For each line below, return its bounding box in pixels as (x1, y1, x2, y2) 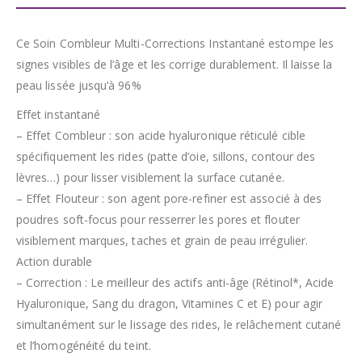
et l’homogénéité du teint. (16, 337, 151, 353)
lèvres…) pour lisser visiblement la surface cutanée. (16, 169, 284, 185)
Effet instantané (16, 106, 101, 122)
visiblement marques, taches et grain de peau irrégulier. (16, 232, 308, 248)
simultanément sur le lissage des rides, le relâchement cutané (16, 316, 342, 332)
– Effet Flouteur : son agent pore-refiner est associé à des (16, 190, 322, 206)
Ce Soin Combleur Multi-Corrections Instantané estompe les (16, 35, 334, 51)
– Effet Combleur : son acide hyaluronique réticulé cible (16, 127, 305, 143)
